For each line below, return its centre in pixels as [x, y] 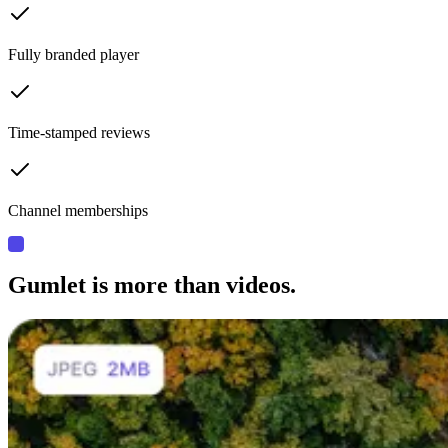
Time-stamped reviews [79, 132]
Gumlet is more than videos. [152, 284]
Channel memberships [78, 210]
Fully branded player [73, 54]
